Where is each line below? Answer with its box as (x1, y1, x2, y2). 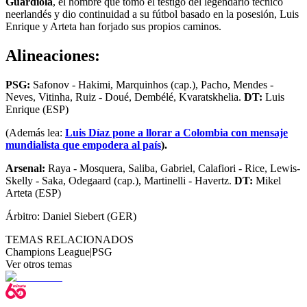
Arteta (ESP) (5, 186, 61, 199)
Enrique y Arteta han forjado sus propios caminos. (5, 20, 221, 32)
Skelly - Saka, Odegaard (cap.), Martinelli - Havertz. (5, 174, 234, 186)
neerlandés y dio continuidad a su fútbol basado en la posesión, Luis (5, 8, 299, 20)
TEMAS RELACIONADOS (5, 233, 134, 245)
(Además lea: (5, 126, 65, 138)
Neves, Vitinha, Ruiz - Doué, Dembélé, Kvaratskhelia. (5, 90, 244, 103)
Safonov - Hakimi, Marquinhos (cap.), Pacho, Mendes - (33, 78, 273, 90)
